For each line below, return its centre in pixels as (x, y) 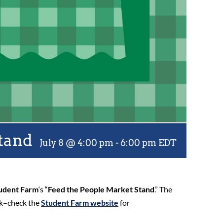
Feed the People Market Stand (101, 189)
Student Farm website (80, 203)
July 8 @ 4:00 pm (77, 143)
